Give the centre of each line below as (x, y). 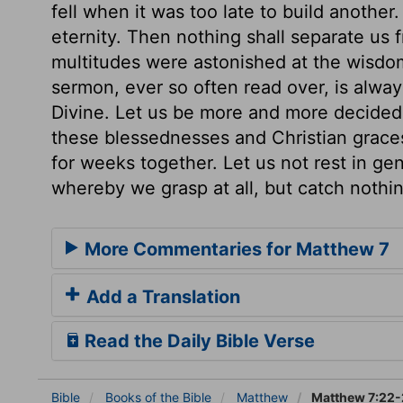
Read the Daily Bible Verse (197, 340)
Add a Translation (161, 296)
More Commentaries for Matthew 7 (235, 249)
